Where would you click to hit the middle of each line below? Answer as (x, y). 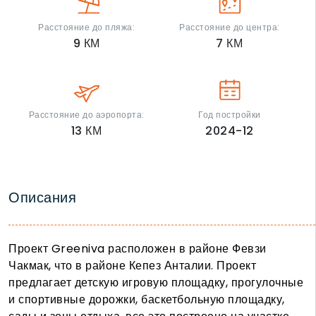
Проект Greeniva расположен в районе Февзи (138, 249)
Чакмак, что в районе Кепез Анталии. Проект (132, 266)
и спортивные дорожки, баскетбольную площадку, (147, 300)
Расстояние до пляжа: (87, 28)
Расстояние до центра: (230, 28)
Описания (42, 198)
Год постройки (230, 115)
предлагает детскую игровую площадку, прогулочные (156, 283)
